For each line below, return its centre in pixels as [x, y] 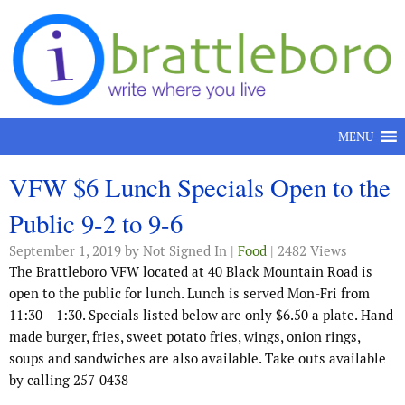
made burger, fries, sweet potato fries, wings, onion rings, [184, 337]
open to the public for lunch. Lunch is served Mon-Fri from [189, 294]
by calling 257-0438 [69, 381]
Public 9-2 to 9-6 [96, 224]
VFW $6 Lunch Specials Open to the [200, 188]
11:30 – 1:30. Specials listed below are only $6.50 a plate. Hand [201, 316]
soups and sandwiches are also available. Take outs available [198, 359]
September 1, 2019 [65, 251]
